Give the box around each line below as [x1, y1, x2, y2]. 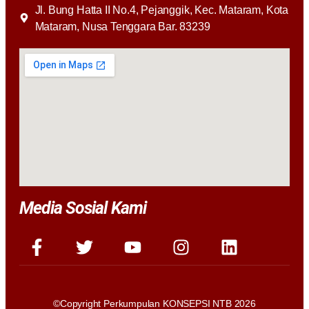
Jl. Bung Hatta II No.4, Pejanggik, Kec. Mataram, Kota [34, 3, 288, 16]
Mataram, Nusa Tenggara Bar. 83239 [34, 19, 210, 32]
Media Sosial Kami [19, 197, 146, 218]
